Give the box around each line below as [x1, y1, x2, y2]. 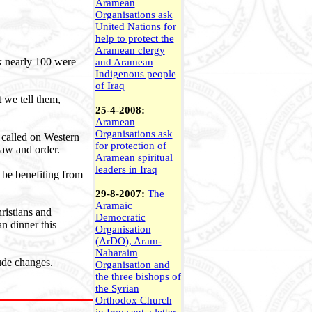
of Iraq [95, 80, 125, 91]
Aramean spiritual [95, 152, 173, 163]
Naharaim [95, 247, 138, 258]
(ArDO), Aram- [95, 235, 162, 247]
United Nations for [95, 21, 176, 32]
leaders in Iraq [95, 164, 157, 175]
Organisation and [95, 259, 170, 270]
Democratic [95, 212, 146, 223]
